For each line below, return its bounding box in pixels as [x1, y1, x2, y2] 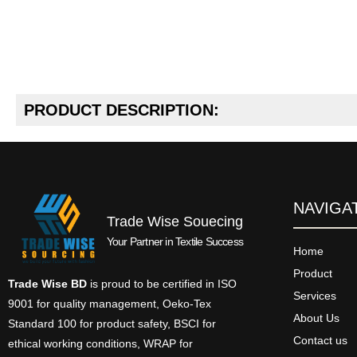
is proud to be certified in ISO [87, 277, 237, 290]
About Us [293, 312, 339, 325]
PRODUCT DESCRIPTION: [24, 101, 219, 120]
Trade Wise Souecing [106, 213, 243, 229]
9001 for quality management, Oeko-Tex [8, 296, 211, 310]
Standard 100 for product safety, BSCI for [8, 316, 216, 330]
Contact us [293, 334, 347, 347]
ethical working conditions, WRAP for [8, 336, 193, 350]
